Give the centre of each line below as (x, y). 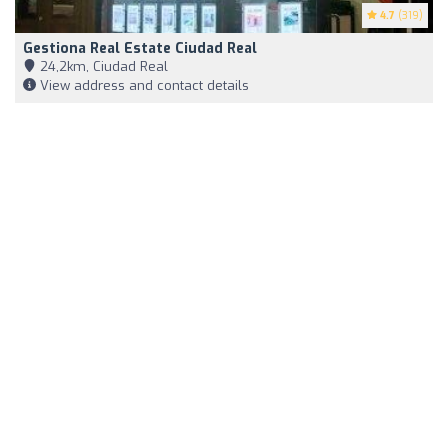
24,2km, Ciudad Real (102, 66)
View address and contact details (142, 85)
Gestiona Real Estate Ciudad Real (140, 48)
